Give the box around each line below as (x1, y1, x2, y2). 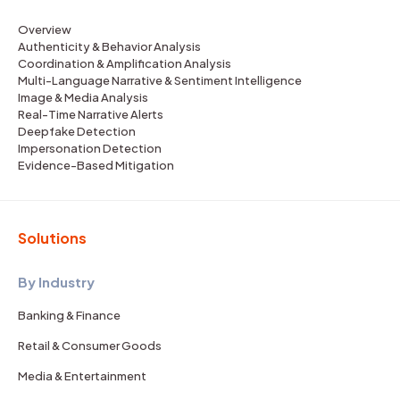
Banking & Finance (18, 307, 121, 322)
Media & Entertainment (18, 368, 146, 383)
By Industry (18, 272, 95, 290)
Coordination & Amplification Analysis (18, 55, 231, 71)
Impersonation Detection (18, 140, 162, 155)
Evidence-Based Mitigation (18, 157, 174, 172)
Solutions (18, 228, 87, 247)
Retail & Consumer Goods (18, 337, 162, 353)
